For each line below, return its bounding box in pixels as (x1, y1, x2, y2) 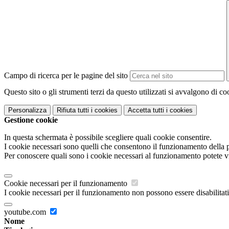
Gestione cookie (4, 116, 58, 125)
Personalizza (8, 106, 47, 114)
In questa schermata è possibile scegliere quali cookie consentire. (4, 133, 212, 142)
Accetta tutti (128, 106, 164, 114)
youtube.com (4, 208, 48, 217)
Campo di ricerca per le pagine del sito (4, 71, 128, 80)
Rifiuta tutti (57, 106, 89, 114)
